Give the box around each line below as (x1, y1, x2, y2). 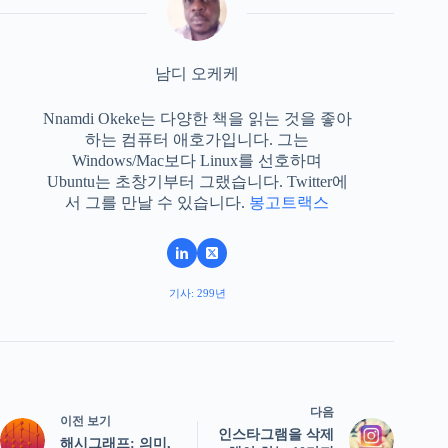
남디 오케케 (155, 64, 240, 82)
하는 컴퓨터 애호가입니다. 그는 (85, 130, 310, 148)
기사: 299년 (168, 286, 226, 299)
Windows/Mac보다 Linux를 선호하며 (72, 151, 323, 169)
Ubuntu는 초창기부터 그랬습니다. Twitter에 (46, 172, 348, 190)
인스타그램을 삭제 (218, 426, 335, 442)
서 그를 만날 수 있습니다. (65, 193, 250, 211)
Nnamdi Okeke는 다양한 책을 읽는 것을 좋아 (42, 109, 352, 127)
